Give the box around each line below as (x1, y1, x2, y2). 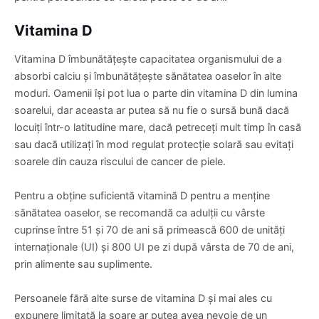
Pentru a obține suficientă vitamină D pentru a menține (14, 189, 270, 202)
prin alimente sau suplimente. (14, 257, 152, 270)
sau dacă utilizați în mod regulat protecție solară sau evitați (14, 137, 293, 150)
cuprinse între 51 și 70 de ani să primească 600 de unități (14, 223, 285, 236)
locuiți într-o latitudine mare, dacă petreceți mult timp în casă (14, 120, 301, 133)
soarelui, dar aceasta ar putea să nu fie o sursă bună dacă (14, 103, 289, 116)
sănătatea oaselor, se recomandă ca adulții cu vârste (14, 206, 265, 219)
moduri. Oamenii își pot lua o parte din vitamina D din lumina (14, 86, 298, 99)
